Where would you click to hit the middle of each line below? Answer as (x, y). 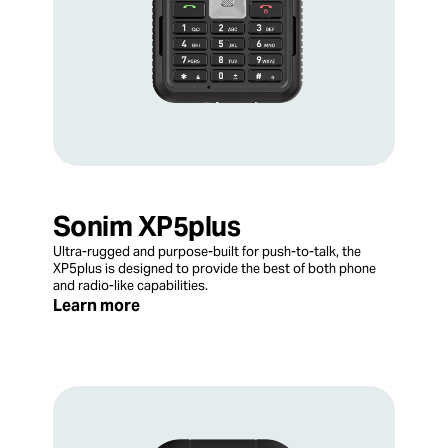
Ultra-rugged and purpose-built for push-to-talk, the (207, 251)
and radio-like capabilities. (130, 285)
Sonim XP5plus (147, 226)
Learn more (96, 305)
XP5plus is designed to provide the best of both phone (214, 268)
